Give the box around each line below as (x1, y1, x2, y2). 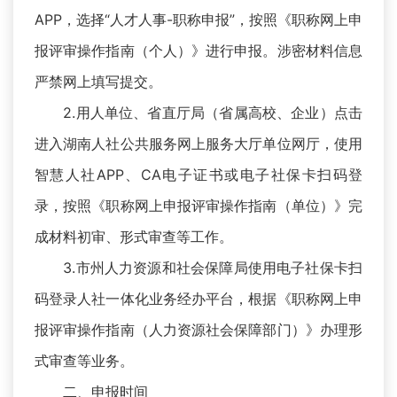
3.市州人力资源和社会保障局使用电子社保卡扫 (35, 259, 362, 277)
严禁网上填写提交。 (35, 73, 162, 91)
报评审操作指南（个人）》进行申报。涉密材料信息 (35, 42, 362, 60)
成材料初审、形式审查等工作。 (35, 228, 233, 246)
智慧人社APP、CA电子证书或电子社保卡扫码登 (35, 166, 362, 184)
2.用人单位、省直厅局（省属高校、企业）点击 (35, 104, 362, 122)
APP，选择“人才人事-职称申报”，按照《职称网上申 (35, 11, 362, 29)
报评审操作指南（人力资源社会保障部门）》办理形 (35, 321, 362, 339)
